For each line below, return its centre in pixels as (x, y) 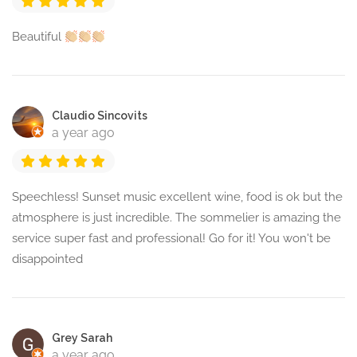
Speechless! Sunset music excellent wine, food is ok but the (177, 197)
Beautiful (38, 37)
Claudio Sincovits (100, 116)
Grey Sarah (82, 338)
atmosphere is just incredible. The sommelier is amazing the (177, 218)
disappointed (47, 259)
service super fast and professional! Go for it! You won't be (171, 239)
